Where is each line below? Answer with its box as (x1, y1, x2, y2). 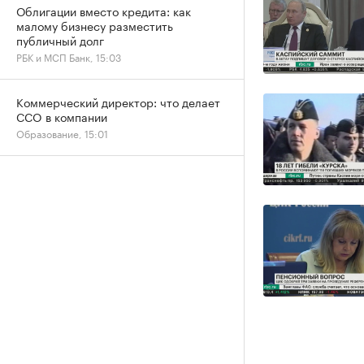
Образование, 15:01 (16, 125, 108, 141)
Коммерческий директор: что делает (16, 93, 220, 110)
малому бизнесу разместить (16, 16, 173, 34)
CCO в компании (16, 107, 107, 125)
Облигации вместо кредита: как (16, 2, 191, 19)
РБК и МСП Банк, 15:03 (16, 49, 121, 64)
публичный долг (16, 31, 104, 49)
